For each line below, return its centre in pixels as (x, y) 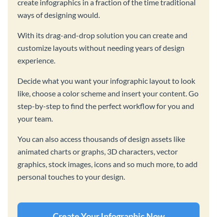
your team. (35, 118)
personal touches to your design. (71, 176)
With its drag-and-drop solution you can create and (102, 35)
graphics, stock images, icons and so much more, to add (108, 164)
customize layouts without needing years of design (101, 47)
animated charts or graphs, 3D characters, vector (98, 151)
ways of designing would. (59, 15)
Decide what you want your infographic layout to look (106, 80)
